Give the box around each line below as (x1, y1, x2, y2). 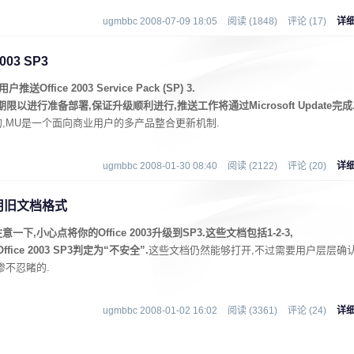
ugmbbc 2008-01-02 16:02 (103, 305, 217, 316)
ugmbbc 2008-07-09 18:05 (103, 16, 217, 27)
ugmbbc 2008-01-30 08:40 (103, 160, 217, 171)
